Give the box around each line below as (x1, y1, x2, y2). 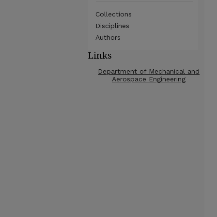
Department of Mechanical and (98, 67, 200, 75)
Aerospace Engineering (112, 75, 186, 83)
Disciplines (95, 22, 129, 30)
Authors (95, 33, 121, 41)
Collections (95, 10, 132, 18)
